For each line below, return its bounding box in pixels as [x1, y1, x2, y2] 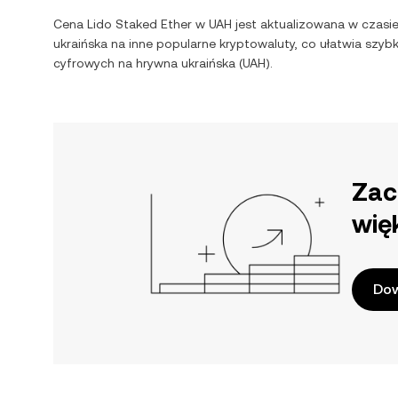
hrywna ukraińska [136, 56, 235, 70]
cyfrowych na [53, 56, 136, 70]
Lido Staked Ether [87, 17, 192, 31]
